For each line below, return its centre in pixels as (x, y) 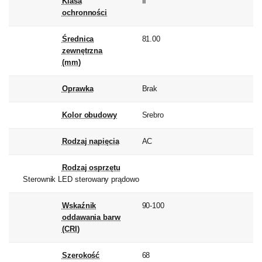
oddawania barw (91, 218)
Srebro (153, 115)
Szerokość (81, 256)
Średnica (78, 39)
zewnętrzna (82, 51)
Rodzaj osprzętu (91, 168)
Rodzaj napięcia (90, 142)
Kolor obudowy (89, 115)
